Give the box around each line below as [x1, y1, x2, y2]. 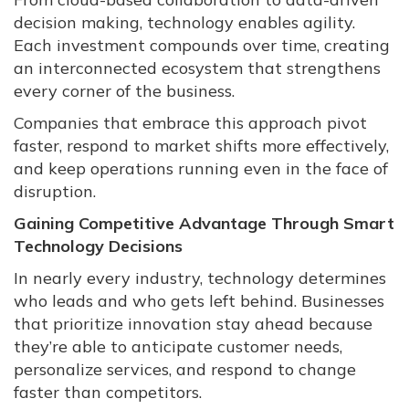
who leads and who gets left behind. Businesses [14, 290, 384, 312]
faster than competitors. [14, 382, 202, 404]
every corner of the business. [14, 80, 235, 102]
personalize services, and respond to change [14, 359, 356, 381]
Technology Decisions [14, 236, 183, 257]
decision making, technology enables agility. [14, 12, 355, 34]
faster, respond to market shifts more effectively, [14, 135, 389, 157]
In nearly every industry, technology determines [14, 267, 386, 289]
